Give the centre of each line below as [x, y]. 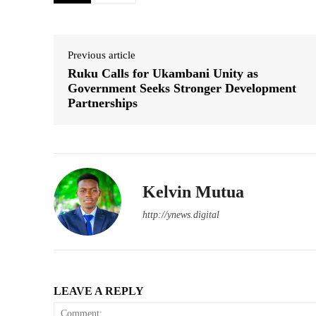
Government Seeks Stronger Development [182, 89]
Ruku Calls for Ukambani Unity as [163, 74]
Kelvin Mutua [193, 192]
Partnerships [103, 103]
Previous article [102, 55]
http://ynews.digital [181, 215]
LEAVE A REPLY [99, 291]
